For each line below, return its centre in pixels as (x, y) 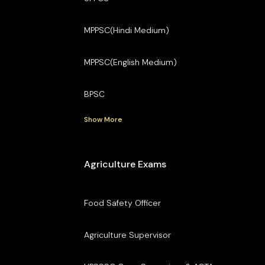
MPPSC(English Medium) (130, 62)
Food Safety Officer (122, 203)
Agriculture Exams (125, 164)
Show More (103, 119)
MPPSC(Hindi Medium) (126, 30)
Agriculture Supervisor (127, 235)
